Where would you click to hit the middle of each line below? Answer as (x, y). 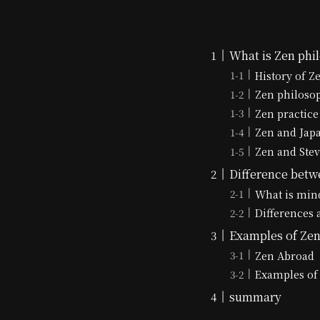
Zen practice (286, 113)
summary (255, 297)
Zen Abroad (284, 255)
